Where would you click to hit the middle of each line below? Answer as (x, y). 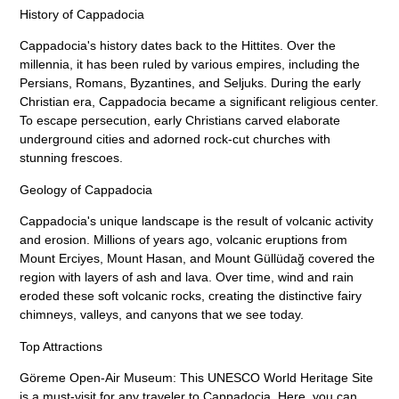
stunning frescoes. (72, 158)
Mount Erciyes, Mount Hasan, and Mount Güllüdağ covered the (198, 259)
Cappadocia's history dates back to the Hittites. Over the (178, 46)
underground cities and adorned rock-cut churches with (175, 139)
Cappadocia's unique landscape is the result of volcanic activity (197, 221)
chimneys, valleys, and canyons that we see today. (162, 315)
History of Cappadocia (82, 14)
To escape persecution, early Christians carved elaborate (180, 121)
